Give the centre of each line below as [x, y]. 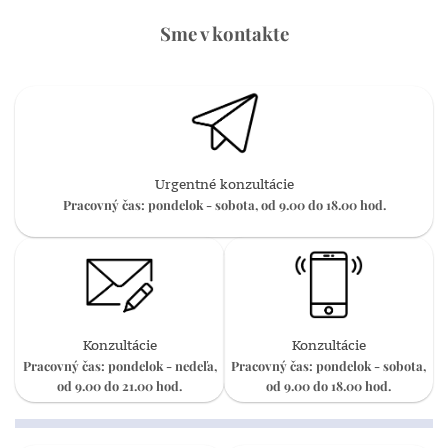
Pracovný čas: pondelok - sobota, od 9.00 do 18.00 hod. [224, 205]
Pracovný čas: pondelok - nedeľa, [119, 366]
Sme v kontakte [224, 33]
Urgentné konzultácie [224, 185]
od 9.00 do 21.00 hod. [119, 386]
